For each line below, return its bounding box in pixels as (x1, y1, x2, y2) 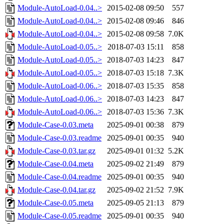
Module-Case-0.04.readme (17, 172, 101, 181)
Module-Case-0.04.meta (17, 159, 93, 168)
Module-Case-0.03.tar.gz (17, 146, 95, 155)
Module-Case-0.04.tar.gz (17, 185, 95, 194)
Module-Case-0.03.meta (17, 120, 93, 129)
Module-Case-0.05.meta (17, 198, 93, 207)
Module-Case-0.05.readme (17, 211, 101, 220)
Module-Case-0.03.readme (17, 133, 101, 142)
